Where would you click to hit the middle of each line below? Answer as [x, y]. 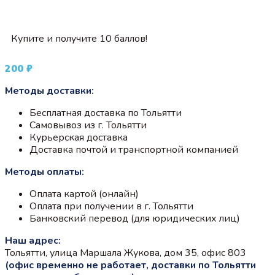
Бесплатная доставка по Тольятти [106, 113]
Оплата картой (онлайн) [84, 194]
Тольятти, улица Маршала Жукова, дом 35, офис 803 [126, 253]
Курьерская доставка [79, 137]
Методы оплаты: [45, 172]
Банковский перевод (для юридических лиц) [135, 218]
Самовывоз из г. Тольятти [88, 125]
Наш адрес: [33, 240]
